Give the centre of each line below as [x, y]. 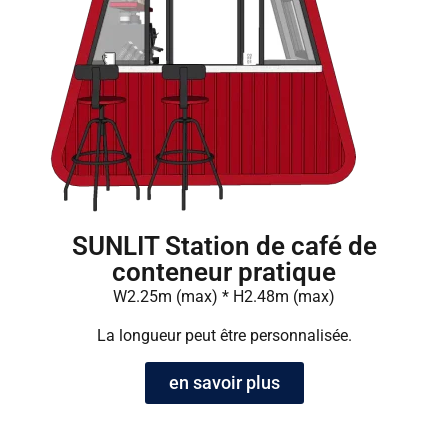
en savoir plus [224, 383]
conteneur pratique [224, 272]
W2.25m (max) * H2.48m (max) [224, 297]
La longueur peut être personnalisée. [224, 335]
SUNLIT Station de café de [224, 246]
